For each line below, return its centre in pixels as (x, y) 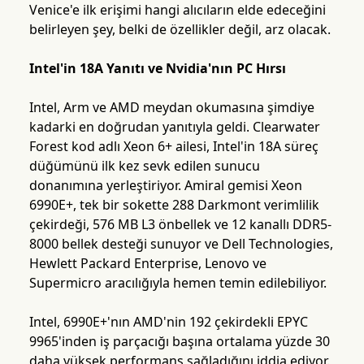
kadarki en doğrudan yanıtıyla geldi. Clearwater (174, 127)
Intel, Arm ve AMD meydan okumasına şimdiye (171, 108)
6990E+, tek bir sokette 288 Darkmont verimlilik (174, 205)
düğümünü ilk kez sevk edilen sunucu (144, 166)
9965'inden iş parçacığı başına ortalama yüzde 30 (179, 342)
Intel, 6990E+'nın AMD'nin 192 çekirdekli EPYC (168, 322)
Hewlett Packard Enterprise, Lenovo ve (147, 264)
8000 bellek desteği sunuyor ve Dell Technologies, (181, 244)
